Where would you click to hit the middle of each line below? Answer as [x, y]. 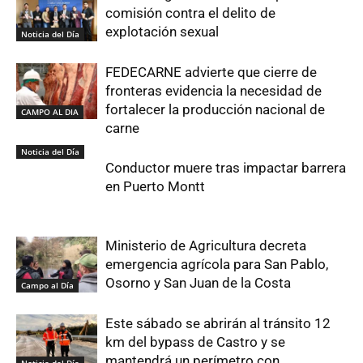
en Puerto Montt [155, 187]
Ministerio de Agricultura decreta [206, 246]
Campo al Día [47, 286]
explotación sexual [162, 32]
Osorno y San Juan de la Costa [198, 283]
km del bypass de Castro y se [195, 342]
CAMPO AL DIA [50, 112]
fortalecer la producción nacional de [215, 110]
